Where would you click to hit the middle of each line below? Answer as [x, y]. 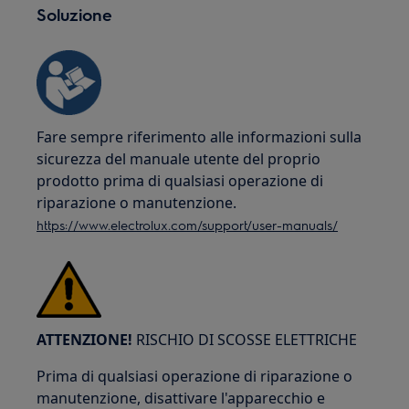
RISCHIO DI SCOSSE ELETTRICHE [245, 340]
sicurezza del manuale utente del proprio [179, 159]
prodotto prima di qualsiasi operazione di [180, 181]
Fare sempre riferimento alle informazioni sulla [199, 137]
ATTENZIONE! [85, 340]
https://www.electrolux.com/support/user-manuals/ [188, 225]
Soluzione [75, 14]
